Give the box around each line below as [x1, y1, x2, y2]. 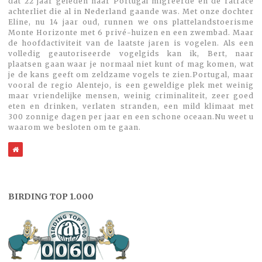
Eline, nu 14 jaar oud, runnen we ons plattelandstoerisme [8, 18, 254, 27]
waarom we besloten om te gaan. [8, 123, 141, 132]
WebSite [18, 146, 46, 153]
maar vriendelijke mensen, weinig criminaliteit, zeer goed [8, 91, 254, 101]
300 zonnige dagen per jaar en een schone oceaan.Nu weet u [8, 112, 254, 122]
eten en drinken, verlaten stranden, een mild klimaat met [8, 102, 254, 111]
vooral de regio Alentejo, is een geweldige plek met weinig [8, 81, 254, 90]
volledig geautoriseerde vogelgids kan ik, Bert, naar [8, 49, 254, 58]
